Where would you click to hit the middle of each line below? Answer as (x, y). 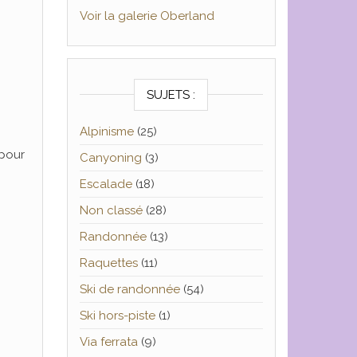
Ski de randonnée (129, 290)
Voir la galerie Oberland (147, 16)
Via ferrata (108, 342)
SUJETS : (171, 95)
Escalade (106, 184)
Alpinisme (106, 132)
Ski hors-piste (117, 316)
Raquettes (108, 263)
